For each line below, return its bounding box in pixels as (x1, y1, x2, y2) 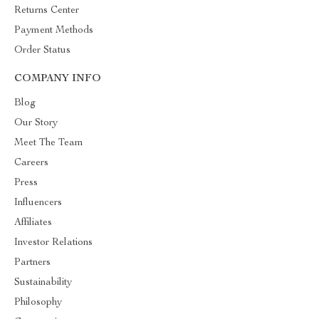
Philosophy (14, 298, 62, 308)
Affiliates (14, 218, 52, 228)
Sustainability (14, 278, 72, 288)
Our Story (14, 118, 58, 128)
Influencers (14, 198, 62, 208)
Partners (14, 258, 51, 268)
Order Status (14, 46, 70, 56)
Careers (14, 158, 48, 168)
